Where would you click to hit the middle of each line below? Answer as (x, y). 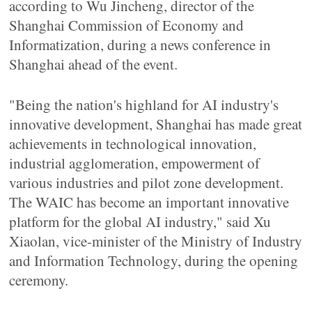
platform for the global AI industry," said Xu (140, 221)
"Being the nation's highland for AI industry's (144, 104)
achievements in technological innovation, (133, 143)
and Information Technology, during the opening (154, 260)
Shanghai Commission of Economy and (127, 25)
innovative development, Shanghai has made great (156, 124)
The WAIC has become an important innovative (149, 202)
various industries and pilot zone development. (147, 182)
